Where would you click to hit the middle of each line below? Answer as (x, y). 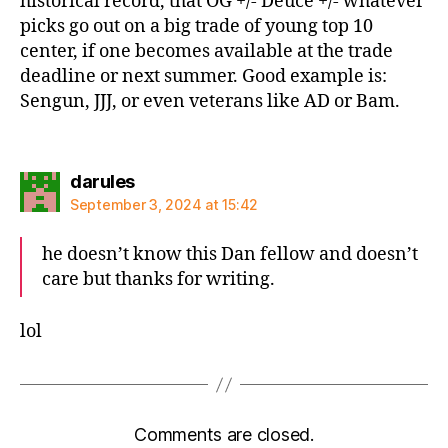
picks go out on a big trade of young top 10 (196, 26)
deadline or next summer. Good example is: (203, 76)
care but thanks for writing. (158, 279)
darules (102, 181)
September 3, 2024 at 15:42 (164, 204)
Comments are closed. (224, 434)
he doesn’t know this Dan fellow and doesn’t (230, 254)
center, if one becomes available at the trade (206, 51)
